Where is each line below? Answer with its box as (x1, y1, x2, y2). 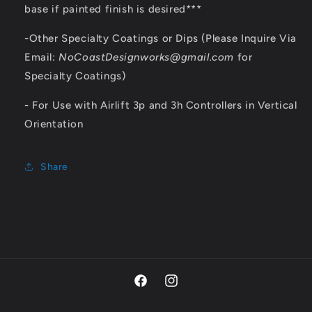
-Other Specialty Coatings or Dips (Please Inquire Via (24, 32, 297, 45)
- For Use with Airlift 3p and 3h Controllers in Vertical (24, 99, 297, 111)
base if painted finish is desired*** (24, 3, 202, 15)
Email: (24, 51, 56, 63)
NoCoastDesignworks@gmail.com (58, 51, 235, 63)
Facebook (132, 282, 179, 295)
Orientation (24, 118, 84, 130)
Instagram (163, 282, 211, 295)
